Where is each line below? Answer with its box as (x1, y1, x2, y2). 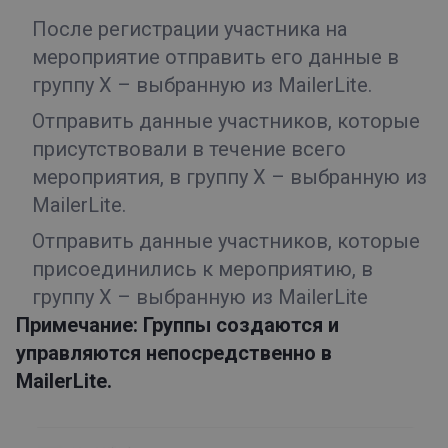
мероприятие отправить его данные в (32, 45, 399, 70)
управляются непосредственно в (16, 341, 332, 366)
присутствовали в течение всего (32, 137, 346, 162)
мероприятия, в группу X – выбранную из (32, 165, 427, 190)
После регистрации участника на (32, 17, 347, 42)
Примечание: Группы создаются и (16, 313, 339, 338)
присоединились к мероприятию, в (32, 257, 373, 282)
